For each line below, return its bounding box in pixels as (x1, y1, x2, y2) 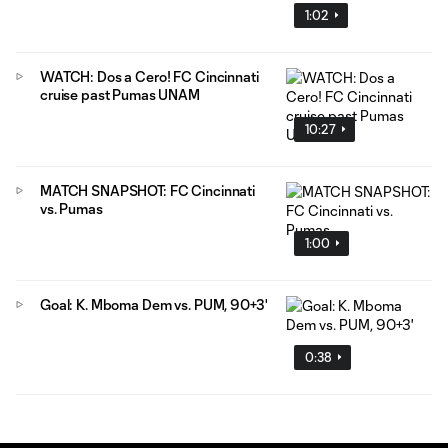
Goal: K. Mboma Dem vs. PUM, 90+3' (40, 295, 268, 313)
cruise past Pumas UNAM (40, 85, 200, 103)
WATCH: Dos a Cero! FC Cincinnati (40, 67, 259, 85)
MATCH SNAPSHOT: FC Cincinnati (40, 181, 255, 199)
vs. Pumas (40, 199, 103, 217)
